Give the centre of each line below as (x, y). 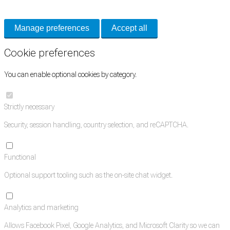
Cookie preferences (50, 53)
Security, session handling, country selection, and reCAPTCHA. (96, 124)
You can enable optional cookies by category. (70, 74)
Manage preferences (52, 28)
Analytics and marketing (41, 207)
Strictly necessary (29, 107)
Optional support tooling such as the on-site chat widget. (88, 175)
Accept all (129, 28)
